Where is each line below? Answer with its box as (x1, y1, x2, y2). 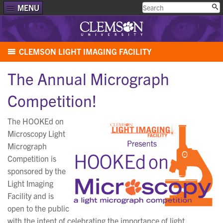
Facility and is (7, 190, 54, 201)
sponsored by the (7, 165, 66, 176)
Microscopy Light (7, 128, 65, 138)
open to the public (7, 203, 69, 213)
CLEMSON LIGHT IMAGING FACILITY (19, 46, 152, 57)
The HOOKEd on (7, 115, 64, 126)
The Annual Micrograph (7, 68, 169, 88)
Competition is (7, 153, 56, 163)
